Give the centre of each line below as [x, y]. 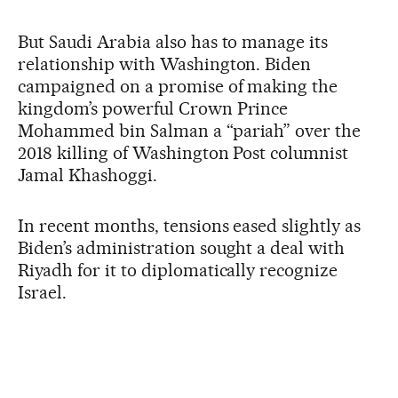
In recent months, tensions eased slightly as [190, 225]
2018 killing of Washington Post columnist [183, 152]
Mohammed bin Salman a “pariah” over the [190, 130]
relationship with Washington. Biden [165, 64]
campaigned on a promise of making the [178, 86]
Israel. [42, 292]
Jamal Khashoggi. [88, 175]
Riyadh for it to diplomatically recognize [178, 270]
